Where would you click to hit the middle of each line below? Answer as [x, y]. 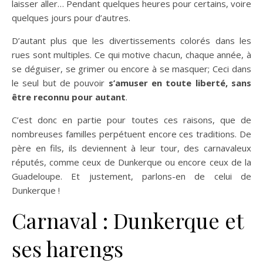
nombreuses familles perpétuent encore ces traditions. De [131, 134]
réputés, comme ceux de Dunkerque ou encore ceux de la [131, 162]
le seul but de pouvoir [58, 83]
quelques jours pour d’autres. [71, 18]
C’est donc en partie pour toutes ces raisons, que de [131, 120]
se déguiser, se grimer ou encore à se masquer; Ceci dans [131, 69]
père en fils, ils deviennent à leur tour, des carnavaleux [131, 148]
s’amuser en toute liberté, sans [178, 83]
